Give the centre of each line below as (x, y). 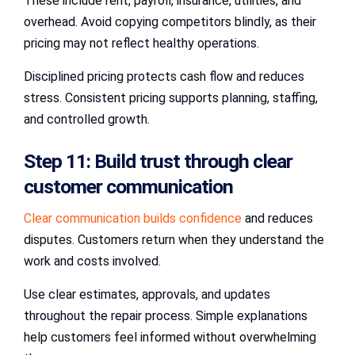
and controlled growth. (87, 119)
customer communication (128, 187)
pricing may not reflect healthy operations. (141, 43)
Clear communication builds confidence (133, 219)
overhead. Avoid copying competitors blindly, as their (170, 21)
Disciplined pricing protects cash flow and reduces (164, 76)
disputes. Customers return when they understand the (174, 240)
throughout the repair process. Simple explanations (166, 316)
